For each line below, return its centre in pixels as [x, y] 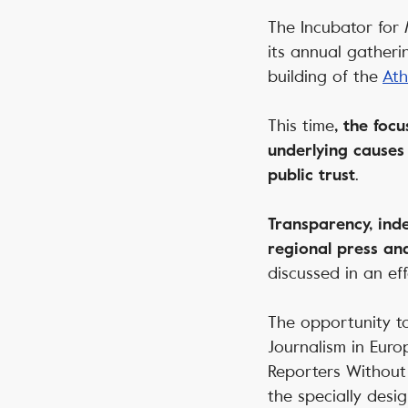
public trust [311, 174]
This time [301, 125]
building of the [325, 76]
